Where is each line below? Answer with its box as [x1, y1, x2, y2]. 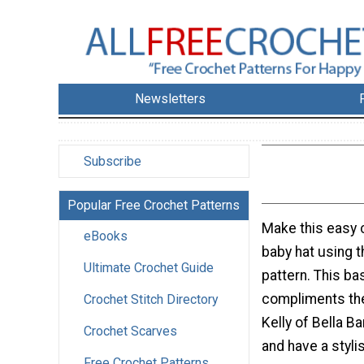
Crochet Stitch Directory [84, 292, 219, 308]
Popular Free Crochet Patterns [67, 197, 240, 214]
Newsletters [135, 91, 206, 107]
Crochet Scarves [84, 323, 177, 340]
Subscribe [84, 154, 141, 170]
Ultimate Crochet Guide [84, 260, 214, 276]
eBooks [84, 228, 128, 245]
